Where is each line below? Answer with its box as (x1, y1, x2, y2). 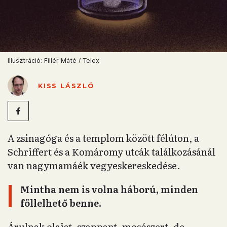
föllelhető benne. (20, 196, 101, 210)
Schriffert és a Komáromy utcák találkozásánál (8, 144, 215, 159)
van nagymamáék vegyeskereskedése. (8, 158, 180, 173)
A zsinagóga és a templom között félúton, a (8, 131, 199, 145)
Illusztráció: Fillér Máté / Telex (8, 57, 99, 65)
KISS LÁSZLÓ (38, 82, 94, 90)
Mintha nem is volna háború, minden (20, 182, 198, 197)
